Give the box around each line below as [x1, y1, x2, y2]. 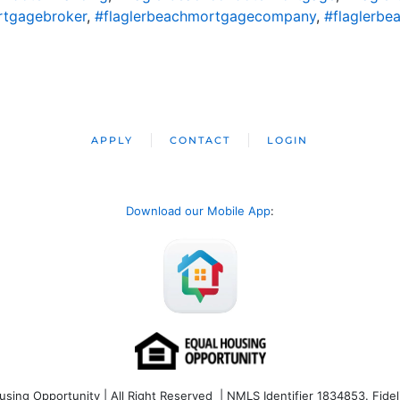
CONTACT [170, 134, 231, 146]
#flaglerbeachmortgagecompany [94, 7, 316, 25]
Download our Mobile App [126, 204, 271, 218]
